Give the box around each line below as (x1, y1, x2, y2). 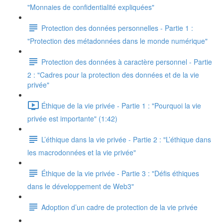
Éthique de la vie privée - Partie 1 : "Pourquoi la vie (41, 100, 201, 111)
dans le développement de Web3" (27, 181, 134, 191)
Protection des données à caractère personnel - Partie (41, 56, 212, 67)
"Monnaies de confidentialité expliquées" (27, 2, 154, 12)
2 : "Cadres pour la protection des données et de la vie (27, 70, 199, 80)
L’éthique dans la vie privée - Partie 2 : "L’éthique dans (41, 134, 211, 144)
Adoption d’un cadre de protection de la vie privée (41, 202, 198, 212)
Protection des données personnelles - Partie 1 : (41, 22, 193, 33)
